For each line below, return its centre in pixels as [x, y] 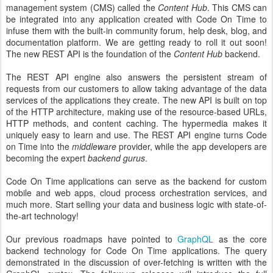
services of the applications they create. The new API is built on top [136, 100]
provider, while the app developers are [193, 146]
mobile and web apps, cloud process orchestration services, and [136, 192]
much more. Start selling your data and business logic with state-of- [136, 204]
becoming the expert [47, 158]
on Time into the [39, 146]
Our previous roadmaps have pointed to [92, 239]
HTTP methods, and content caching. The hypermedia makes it [136, 123]
